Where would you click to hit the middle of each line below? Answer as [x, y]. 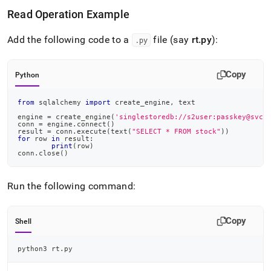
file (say [171, 40]
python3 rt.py [45, 249]
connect [92, 124]
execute [92, 131]
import [98, 102]
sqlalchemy [60, 102]
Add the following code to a [70, 40]
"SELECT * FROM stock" [176, 131]
